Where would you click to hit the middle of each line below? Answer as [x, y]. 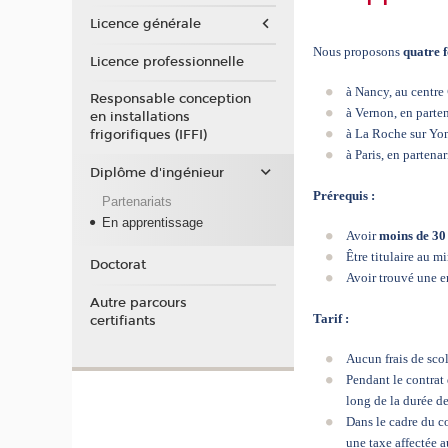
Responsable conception [170, 99]
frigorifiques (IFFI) [148, 135]
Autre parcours [138, 302]
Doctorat [117, 265]
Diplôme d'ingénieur [156, 172]
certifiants [122, 320]
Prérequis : [344, 195]
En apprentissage [152, 223]
